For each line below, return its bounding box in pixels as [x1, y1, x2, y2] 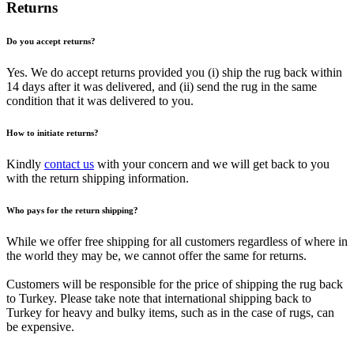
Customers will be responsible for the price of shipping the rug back [6, 277, 343, 292]
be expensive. [6, 320, 74, 334]
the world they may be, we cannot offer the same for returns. [6, 249, 307, 263]
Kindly [6, 157, 44, 171]
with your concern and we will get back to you [94, 157, 330, 171]
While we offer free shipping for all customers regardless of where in [6, 235, 348, 249]
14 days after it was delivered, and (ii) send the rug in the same [6, 80, 317, 94]
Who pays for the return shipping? [6, 205, 138, 216]
